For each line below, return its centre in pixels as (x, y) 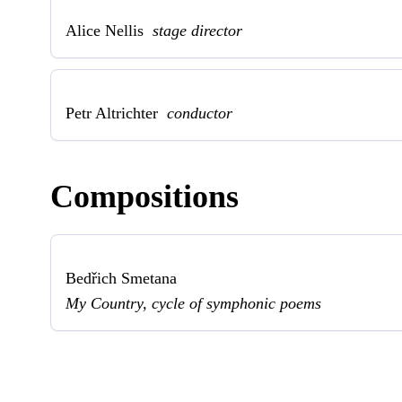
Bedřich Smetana (121, 278)
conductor (200, 113)
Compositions (144, 196)
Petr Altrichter (116, 113)
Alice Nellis (109, 30)
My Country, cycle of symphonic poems (193, 303)
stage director (197, 30)
